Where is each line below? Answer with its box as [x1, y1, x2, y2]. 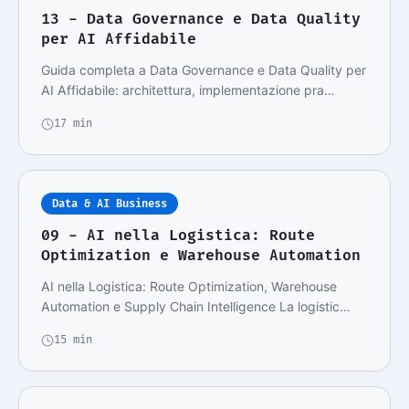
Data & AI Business [52, 196, 167, 212]
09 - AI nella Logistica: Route [41, 225, 315, 246]
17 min [54, 116, 92, 131]
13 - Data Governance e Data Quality [41, 9, 361, 29]
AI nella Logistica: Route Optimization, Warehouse [41, 278, 337, 295]
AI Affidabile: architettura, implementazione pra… [41, 82, 335, 99]
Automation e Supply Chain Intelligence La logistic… [41, 299, 351, 315]
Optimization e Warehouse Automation [41, 246, 361, 266]
